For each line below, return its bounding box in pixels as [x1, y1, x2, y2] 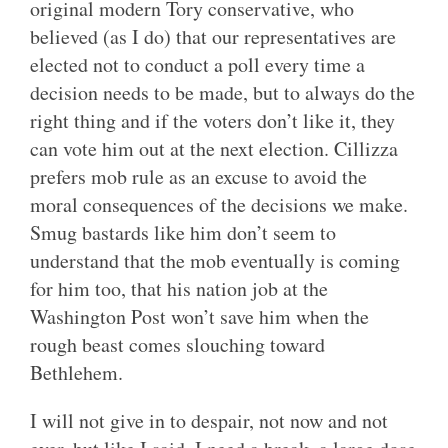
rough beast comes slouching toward [30, 331, 325, 359]
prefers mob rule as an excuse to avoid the [30, 163, 367, 191]
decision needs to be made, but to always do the [30, 79, 415, 107]
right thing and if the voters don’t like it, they [30, 107, 395, 135]
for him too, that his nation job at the [30, 275, 328, 303]
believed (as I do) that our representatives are [30, 23, 396, 51]
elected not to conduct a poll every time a [30, 51, 365, 79]
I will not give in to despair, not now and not [30, 407, 388, 435]
